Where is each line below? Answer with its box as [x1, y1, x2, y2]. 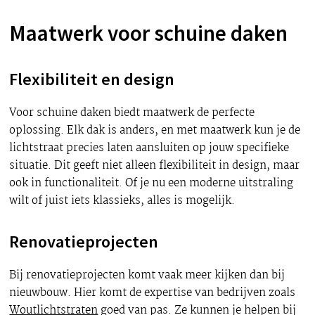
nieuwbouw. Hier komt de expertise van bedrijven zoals [9, 284, 296, 302]
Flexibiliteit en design [9, 68, 175, 91]
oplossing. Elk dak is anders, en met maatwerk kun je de [9, 122, 301, 140]
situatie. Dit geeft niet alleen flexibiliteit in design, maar [9, 157, 300, 175]
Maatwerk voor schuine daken [9, 20, 288, 47]
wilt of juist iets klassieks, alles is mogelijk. [9, 192, 236, 210]
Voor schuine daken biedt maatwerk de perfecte [9, 104, 255, 122]
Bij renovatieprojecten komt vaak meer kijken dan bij [9, 266, 285, 285]
